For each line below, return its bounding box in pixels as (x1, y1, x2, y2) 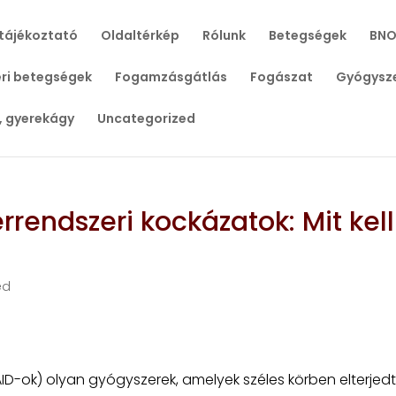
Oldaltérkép (100, 27, 179, 44)
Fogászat (249, 68, 313, 86)
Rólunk (202, 27, 246, 44)
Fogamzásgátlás (114, 68, 227, 86)
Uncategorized (96, 110, 195, 127)
